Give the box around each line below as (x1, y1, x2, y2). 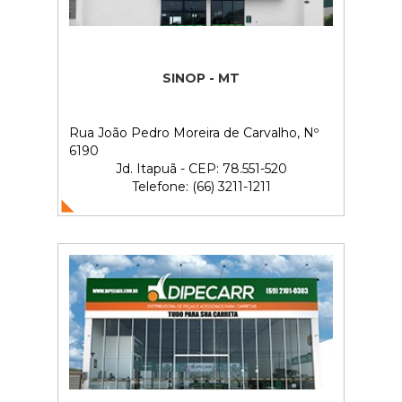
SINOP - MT (162, 69, 240, 86)
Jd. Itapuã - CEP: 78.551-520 (115, 160, 287, 177)
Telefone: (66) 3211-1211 (131, 178, 271, 195)
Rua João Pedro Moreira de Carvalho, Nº (69, 124, 319, 141)
